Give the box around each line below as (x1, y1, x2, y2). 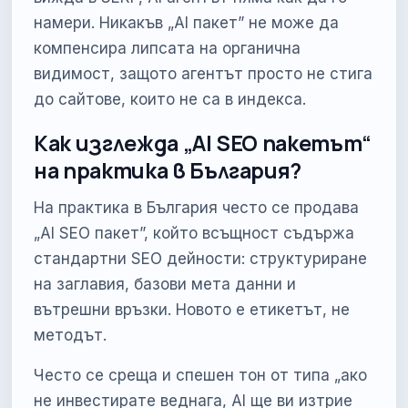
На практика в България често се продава (34, 198, 360, 217)
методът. (34, 325, 107, 344)
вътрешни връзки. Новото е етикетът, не (34, 300, 351, 319)
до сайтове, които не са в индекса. (34, 89, 307, 108)
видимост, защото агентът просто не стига (34, 64, 373, 83)
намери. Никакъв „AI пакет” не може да (34, 13, 340, 32)
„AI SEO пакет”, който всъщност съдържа (34, 223, 355, 242)
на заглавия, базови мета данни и (34, 274, 297, 293)
